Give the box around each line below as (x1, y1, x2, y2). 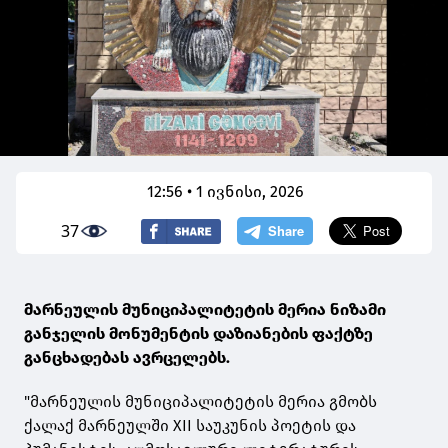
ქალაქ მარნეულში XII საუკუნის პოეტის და (24, 416, 356, 436)
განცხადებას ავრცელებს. (24, 348, 230, 368)
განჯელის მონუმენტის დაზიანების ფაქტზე (24, 324, 373, 344)
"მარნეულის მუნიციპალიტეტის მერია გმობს (24, 392, 377, 412)
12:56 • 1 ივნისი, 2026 (147, 182, 305, 202)
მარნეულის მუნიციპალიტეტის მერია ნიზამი (24, 300, 386, 320)
